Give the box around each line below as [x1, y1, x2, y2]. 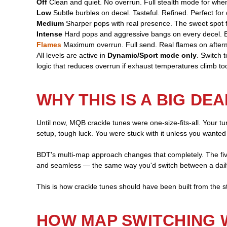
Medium [36, 19, 64, 27]
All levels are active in [36, 51, 107, 59]
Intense [36, 29, 62, 38]
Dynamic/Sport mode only [107, 51, 197, 59]
